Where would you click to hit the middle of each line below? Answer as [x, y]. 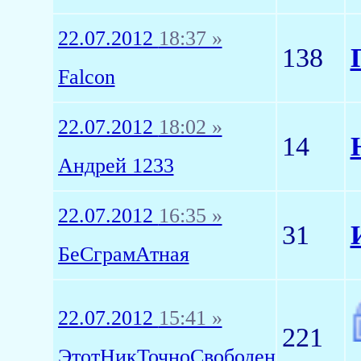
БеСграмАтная [123, 254]
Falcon [86, 77]
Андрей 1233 [116, 166]
